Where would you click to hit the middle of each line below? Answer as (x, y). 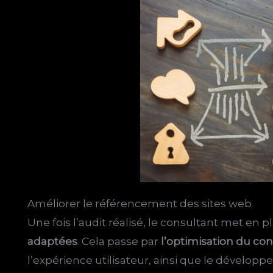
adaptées (53, 242)
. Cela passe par (119, 242)
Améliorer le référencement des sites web (140, 204)
